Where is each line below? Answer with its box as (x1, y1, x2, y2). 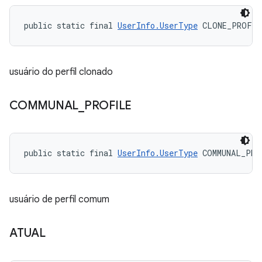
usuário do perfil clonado (9, 66, 113, 78)
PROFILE (84, 98, 132, 113)
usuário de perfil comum (9, 194, 109, 205)
